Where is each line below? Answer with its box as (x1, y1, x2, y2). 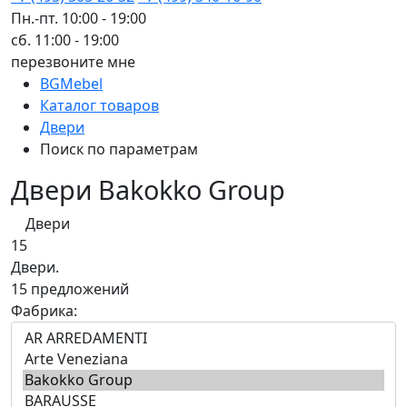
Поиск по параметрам (40, 138, 198, 159)
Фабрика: (11, 300, 77, 321)
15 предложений (11, 278, 129, 299)
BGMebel (40, 73, 103, 94)
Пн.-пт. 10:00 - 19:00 (11, 7, 146, 28)
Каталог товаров (40, 94, 159, 115)
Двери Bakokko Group (11, 171, 285, 207)
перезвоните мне (11, 51, 135, 72)
